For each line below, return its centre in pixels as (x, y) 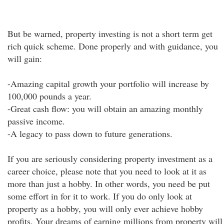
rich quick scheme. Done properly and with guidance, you (113, 46)
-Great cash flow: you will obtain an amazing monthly (105, 108)
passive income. (36, 121)
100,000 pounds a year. (49, 96)
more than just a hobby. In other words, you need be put (109, 183)
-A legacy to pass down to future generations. (90, 133)
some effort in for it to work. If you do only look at (100, 196)
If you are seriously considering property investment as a (110, 158)
